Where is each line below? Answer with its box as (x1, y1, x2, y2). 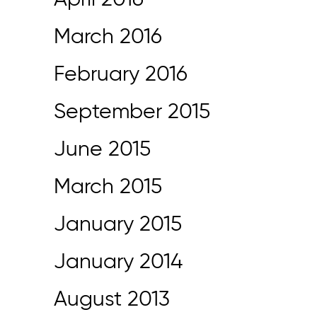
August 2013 (54, 289, 170, 311)
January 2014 (54, 252, 183, 273)
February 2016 (54, 64, 188, 86)
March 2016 (54, 27, 162, 48)
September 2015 (54, 102, 210, 123)
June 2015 (54, 139, 151, 161)
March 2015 (54, 177, 162, 198)
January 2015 (54, 214, 182, 236)
